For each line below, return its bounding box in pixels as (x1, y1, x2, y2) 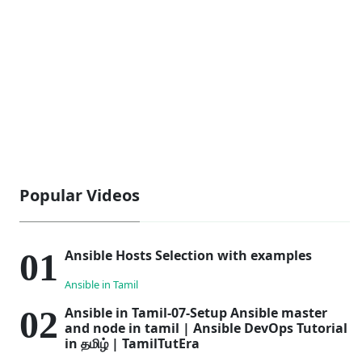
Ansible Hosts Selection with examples (65, 246, 312, 264)
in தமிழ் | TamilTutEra (65, 334, 200, 352)
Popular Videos (19, 183, 140, 206)
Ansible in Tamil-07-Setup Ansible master (65, 303, 327, 322)
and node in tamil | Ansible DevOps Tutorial (65, 318, 347, 337)
